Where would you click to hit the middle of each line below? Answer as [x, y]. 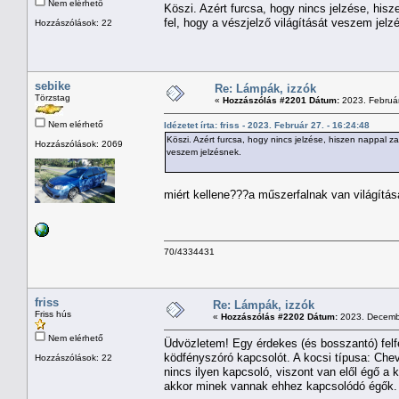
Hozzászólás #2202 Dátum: [279, 316]
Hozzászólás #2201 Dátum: [281, 100]
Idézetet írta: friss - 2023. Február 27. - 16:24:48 [267, 125]
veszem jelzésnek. [204, 151]
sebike [53, 85]
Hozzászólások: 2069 [79, 143]
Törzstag [53, 97]
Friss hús [53, 313]
